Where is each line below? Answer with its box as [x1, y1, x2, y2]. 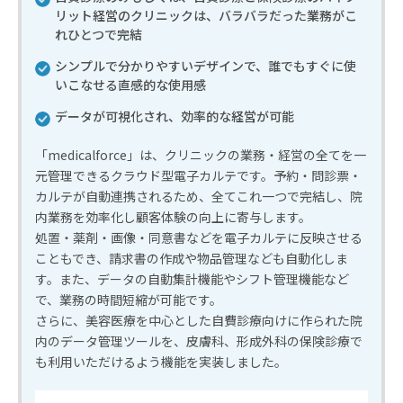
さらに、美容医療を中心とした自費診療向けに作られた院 [35, 311, 363, 330]
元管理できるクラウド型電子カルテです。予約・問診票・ [35, 166, 362, 185]
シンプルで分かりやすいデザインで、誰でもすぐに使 [55, 57, 356, 76]
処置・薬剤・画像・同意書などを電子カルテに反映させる [35, 228, 363, 247]
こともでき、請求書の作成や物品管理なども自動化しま [35, 249, 348, 268]
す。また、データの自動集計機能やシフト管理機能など [35, 270, 349, 289]
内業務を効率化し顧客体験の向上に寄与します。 [35, 208, 311, 227]
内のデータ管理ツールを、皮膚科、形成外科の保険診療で [35, 332, 363, 351]
